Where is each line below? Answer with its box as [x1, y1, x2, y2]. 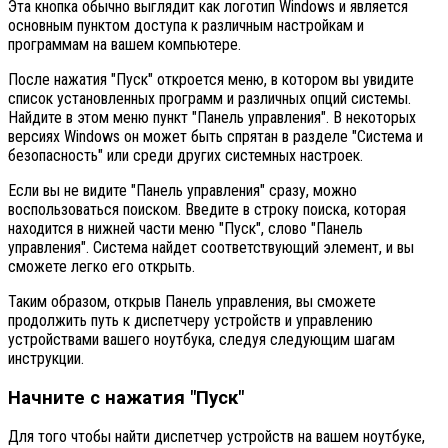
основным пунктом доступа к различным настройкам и [8, 15, 364, 35]
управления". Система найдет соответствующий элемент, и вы [8, 237, 414, 257]
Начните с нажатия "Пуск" [8, 386, 244, 409]
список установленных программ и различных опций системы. [8, 88, 411, 108]
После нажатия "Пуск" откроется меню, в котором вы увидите [8, 69, 414, 89]
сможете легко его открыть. [8, 256, 195, 276]
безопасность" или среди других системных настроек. [8, 145, 363, 165]
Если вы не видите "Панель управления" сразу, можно [8, 180, 357, 200]
